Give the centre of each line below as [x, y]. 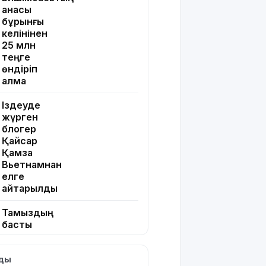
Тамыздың [28, 213]
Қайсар [20, 141]
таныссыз [26, 248]
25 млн [19, 45]
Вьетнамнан [32, 165]
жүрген [20, 117]
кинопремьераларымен [59, 237]
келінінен [25, 34]
